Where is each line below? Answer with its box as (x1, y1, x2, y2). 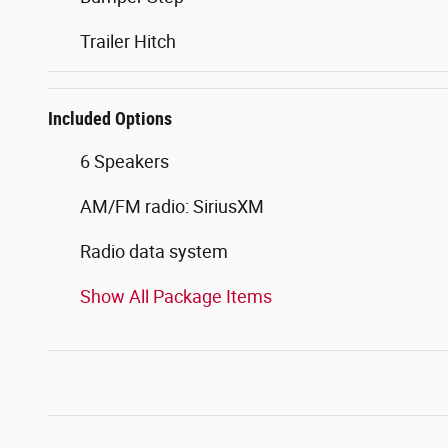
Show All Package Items (80, 286, 272, 308)
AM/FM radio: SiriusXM (80, 196, 264, 218)
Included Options (48, 108, 172, 130)
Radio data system (80, 241, 228, 263)
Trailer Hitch (80, 31, 176, 53)
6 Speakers (80, 151, 169, 173)
